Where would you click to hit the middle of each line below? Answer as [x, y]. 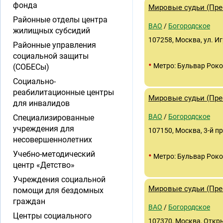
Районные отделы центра [60, 20]
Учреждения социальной [59, 179]
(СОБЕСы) [31, 67]
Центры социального [52, 216]
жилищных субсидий [52, 31]
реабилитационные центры [63, 92]
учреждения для [44, 129]
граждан [29, 201]
